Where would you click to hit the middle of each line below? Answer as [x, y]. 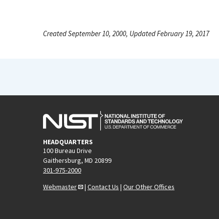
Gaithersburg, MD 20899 [77, 160]
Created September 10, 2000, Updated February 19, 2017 [126, 33]
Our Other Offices [149, 186]
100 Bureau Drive [67, 150]
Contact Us [103, 186]
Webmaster [60, 186]
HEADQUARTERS [68, 142]
